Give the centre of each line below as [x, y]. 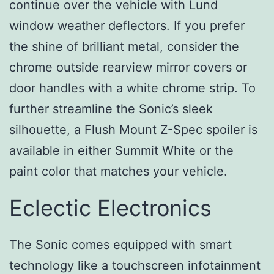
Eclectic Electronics [110, 208]
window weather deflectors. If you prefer [127, 25]
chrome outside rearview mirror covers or [128, 67]
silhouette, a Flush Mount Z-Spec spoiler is [133, 129]
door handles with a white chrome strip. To [132, 88]
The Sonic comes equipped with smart [120, 244]
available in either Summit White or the [121, 150]
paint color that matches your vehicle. [118, 171]
